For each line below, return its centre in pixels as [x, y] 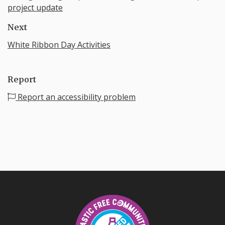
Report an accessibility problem [76, 97]
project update [35, 8]
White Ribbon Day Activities [59, 45]
